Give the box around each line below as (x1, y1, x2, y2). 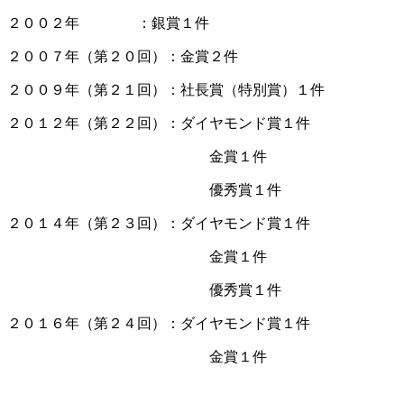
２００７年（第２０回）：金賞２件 (7, 48, 238, 64)
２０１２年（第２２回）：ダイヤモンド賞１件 (7, 115, 310, 131)
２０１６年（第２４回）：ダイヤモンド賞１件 (7, 315, 310, 331)
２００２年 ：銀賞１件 (7, 14, 209, 31)
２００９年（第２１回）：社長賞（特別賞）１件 (7, 81, 325, 97)
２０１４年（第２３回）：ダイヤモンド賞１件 (7, 215, 310, 231)
